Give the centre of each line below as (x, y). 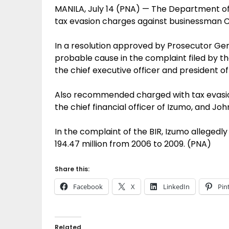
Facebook (88, 187)
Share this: (72, 169)
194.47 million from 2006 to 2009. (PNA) (133, 144)
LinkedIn (176, 187)
